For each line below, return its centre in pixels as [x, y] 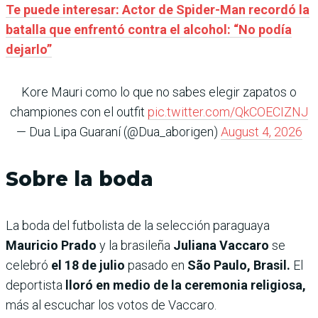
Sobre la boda [79, 179]
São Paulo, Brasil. [240, 265]
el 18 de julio [89, 265]
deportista [35, 285]
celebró [28, 265]
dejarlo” [29, 50]
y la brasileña [135, 246]
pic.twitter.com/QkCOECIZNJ [228, 112]
